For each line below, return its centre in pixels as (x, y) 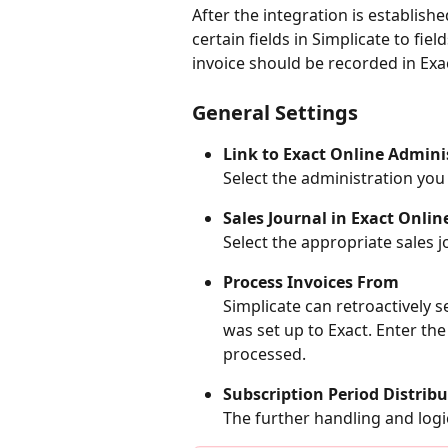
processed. (264, 353)
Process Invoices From (311, 281)
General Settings (275, 112)
